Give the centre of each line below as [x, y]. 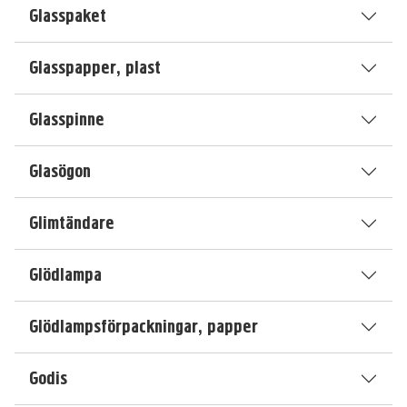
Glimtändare [72, 223]
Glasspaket [68, 16]
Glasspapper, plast [95, 68]
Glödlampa [65, 275]
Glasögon [60, 171]
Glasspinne [67, 119]
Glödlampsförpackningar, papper [144, 327]
